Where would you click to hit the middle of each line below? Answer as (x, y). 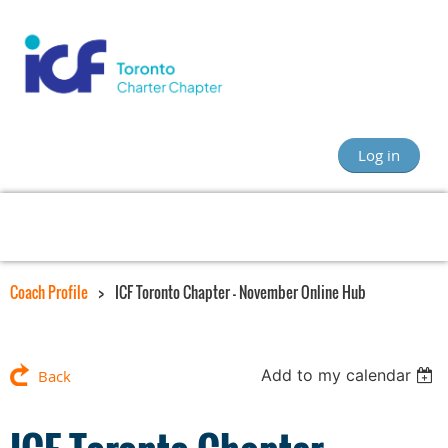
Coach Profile (49, 292)
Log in (379, 155)
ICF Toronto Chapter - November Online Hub (240, 292)
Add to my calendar (336, 375)
